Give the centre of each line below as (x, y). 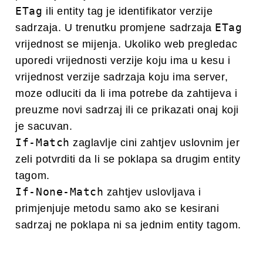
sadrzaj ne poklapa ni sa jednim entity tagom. (128, 225)
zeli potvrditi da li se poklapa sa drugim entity (128, 159)
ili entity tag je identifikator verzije (128, 11)
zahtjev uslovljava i (152, 192)
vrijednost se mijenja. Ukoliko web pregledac (127, 44)
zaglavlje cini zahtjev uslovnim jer (155, 143)
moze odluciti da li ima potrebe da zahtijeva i (127, 94)
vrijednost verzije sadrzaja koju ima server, (122, 77)
